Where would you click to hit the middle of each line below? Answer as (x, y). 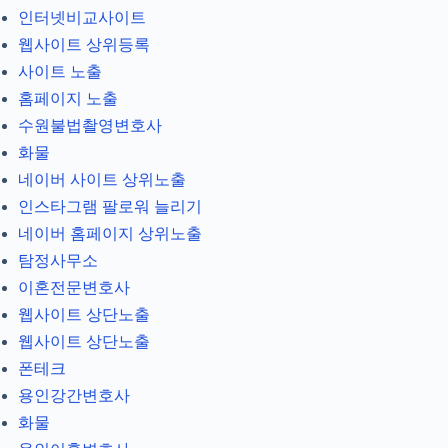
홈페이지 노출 (68, 99)
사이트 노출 (60, 72)
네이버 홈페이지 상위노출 (110, 234)
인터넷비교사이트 (82, 18)
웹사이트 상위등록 (84, 45)
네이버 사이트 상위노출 (102, 180)
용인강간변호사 (74, 396)
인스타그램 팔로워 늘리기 (110, 207)
